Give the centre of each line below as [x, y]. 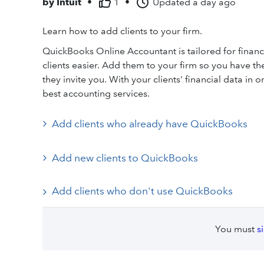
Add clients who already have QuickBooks [150, 124]
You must [236, 229]
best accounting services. [96, 93]
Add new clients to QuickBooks [125, 158]
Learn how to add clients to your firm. [122, 31]
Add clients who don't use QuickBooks [142, 191]
